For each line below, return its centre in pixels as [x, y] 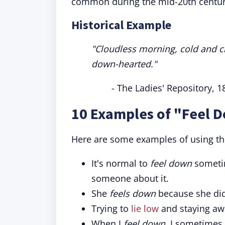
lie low [145, 208]
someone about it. [130, 178]
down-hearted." [124, 64]
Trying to [111, 208]
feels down [133, 193]
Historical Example [121, 25]
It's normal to [121, 163]
